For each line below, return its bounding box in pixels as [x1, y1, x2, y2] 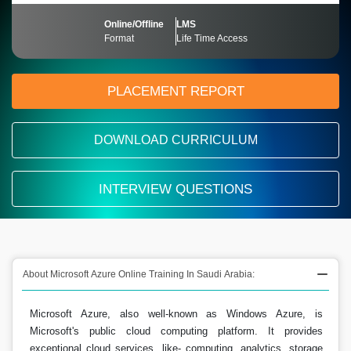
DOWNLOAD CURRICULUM [93, 133, 258, 147]
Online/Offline [103, 19, 164, 30]
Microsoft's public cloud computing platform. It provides [30, 325, 323, 337]
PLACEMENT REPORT [107, 84, 244, 99]
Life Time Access [175, 33, 248, 44]
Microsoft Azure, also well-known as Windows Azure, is [30, 308, 323, 320]
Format [103, 33, 134, 44]
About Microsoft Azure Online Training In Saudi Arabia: [23, 269, 255, 280]
